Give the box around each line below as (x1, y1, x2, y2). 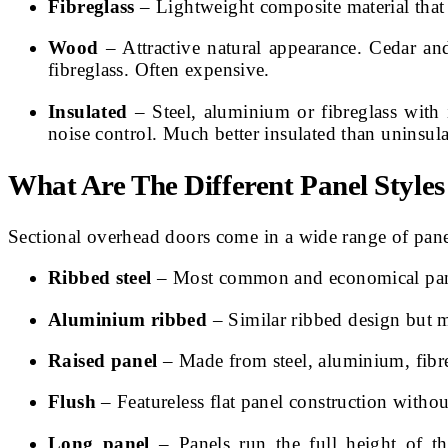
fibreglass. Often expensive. (48, 59, 270, 81)
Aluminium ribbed (48, 308, 208, 330)
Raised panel (48, 350, 158, 372)
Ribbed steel (48, 267, 152, 289)
